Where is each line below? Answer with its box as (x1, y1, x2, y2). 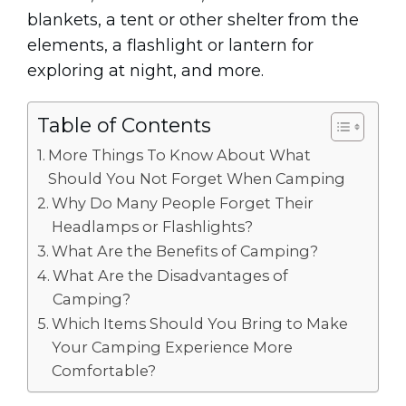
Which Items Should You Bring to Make (52, 314, 349, 333)
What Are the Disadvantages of (53, 266, 289, 285)
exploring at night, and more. (27, 61, 264, 81)
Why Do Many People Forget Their (52, 194, 314, 212)
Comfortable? (52, 362, 157, 380)
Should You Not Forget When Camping (48, 169, 346, 188)
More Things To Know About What (48, 146, 312, 164)
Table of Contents (37, 113, 211, 137)
